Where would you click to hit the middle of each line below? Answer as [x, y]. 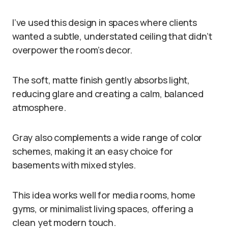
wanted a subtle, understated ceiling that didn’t [112, 36]
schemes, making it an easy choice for [93, 151]
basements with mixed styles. [74, 165]
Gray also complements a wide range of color [107, 138]
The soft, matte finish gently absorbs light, [101, 80]
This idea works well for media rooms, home [104, 195]
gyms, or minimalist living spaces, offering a [103, 209]
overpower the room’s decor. [73, 50]
